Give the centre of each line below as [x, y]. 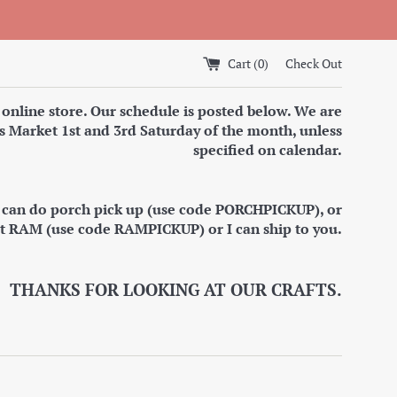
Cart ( [243, 63]
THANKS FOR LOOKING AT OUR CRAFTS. [176, 289]
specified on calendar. [268, 150]
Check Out [314, 63]
